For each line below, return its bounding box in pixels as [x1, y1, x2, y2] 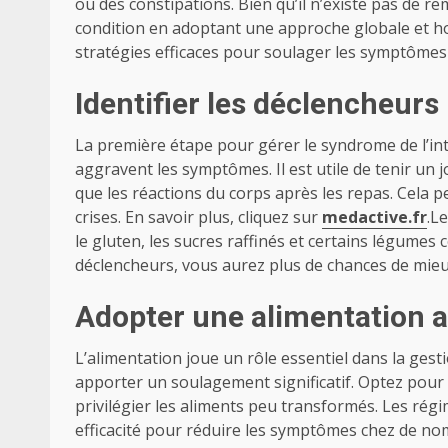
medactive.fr [322, 206, 427, 228]
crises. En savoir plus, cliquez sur [75, 206, 322, 228]
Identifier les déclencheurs [75, 86, 439, 121]
